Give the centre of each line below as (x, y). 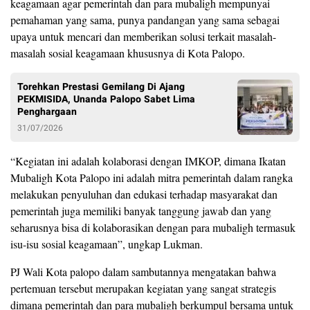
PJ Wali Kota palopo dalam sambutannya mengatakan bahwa (143, 271)
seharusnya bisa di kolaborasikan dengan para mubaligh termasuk (153, 227)
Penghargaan (47, 111)
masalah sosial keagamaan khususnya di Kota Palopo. (128, 53)
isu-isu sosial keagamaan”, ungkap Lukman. (107, 244)
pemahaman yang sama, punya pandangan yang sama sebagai (145, 19)
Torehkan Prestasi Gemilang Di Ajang (101, 86)
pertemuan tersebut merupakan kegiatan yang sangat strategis (143, 288)
